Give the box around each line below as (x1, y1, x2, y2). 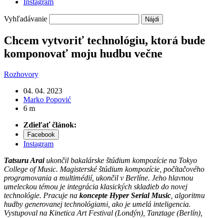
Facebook (27, 130, 55, 138)
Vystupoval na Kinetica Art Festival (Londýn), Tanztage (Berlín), (4, 208, 202, 217)
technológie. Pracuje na (4, 191, 79, 200)
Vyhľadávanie (4, 15, 47, 23)
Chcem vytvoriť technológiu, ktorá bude (4, 34, 205, 47)
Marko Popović (23, 95, 71, 104)
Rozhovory (4, 70, 38, 78)
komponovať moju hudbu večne (4, 47, 163, 60)
